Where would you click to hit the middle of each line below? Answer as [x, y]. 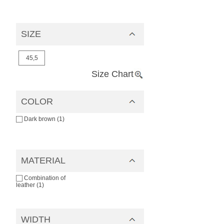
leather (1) [30, 185]
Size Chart [112, 74]
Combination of [45, 178]
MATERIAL [43, 160]
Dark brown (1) [44, 119]
